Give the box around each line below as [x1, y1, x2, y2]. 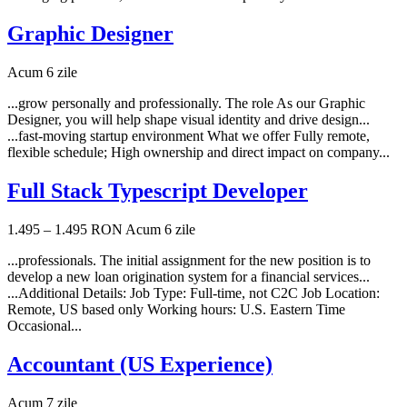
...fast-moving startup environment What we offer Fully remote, [7, 128, 370, 144]
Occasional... [7, 318, 82, 333]
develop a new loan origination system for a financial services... [7, 269, 370, 284]
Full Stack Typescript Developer [7, 179, 308, 203]
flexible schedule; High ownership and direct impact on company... [7, 144, 390, 161]
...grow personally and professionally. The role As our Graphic [7, 95, 365, 112]
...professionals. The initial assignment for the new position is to [7, 253, 371, 268]
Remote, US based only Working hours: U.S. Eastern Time [7, 302, 345, 317]
